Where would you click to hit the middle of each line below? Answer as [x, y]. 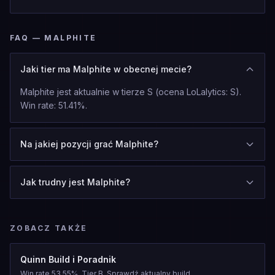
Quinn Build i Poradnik [68, 259]
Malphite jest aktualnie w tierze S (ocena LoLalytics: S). [131, 92]
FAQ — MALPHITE [53, 38]
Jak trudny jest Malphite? [75, 182]
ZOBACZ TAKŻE [49, 228]
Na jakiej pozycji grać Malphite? [89, 144]
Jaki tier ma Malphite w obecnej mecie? [106, 69]
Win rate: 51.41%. [54, 105]
